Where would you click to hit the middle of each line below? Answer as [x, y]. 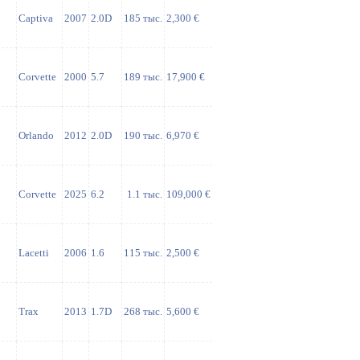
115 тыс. [143, 253]
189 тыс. [143, 77]
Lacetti [34, 253]
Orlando [36, 135]
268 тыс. [143, 311]
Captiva [36, 18]
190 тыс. [143, 135]
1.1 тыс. [145, 194]
